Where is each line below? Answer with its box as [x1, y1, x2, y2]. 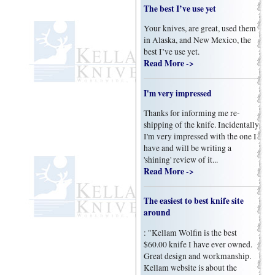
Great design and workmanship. [144, 250, 252, 261]
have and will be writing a [144, 142, 232, 154]
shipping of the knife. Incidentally [144, 119, 260, 131]
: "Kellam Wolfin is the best [144, 227, 238, 238]
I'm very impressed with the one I [144, 131, 257, 142]
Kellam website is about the [144, 261, 238, 273]
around [144, 206, 171, 219]
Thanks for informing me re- [144, 107, 241, 119]
